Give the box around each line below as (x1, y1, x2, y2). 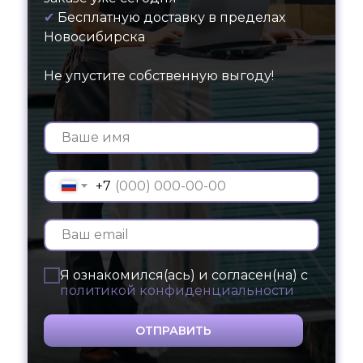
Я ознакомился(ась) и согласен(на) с (60, 267, 308, 284)
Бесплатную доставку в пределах (58, 9, 285, 25)
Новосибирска (44, 28, 145, 45)
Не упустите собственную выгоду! (44, 67, 274, 83)
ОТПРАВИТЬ (135, 323, 211, 339)
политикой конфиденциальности (60, 283, 294, 299)
